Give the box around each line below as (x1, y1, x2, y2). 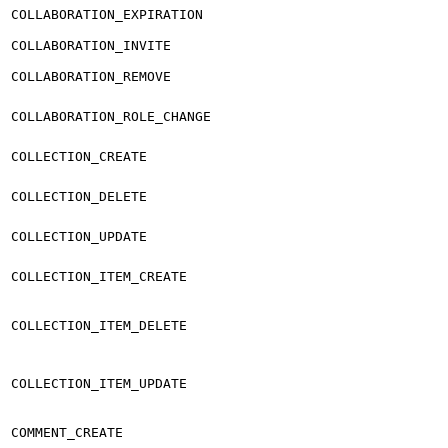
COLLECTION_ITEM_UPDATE (11, 375, 187, 391)
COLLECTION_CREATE (11, 148, 147, 164)
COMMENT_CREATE (11, 424, 123, 440)
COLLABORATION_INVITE (11, 37, 171, 53)
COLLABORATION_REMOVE (11, 68, 171, 84)
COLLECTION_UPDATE (11, 228, 147, 244)
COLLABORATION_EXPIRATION (11, 6, 203, 22)
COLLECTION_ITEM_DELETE (11, 317, 187, 333)
